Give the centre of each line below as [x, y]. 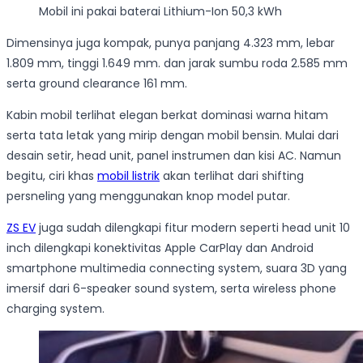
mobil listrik [128, 176]
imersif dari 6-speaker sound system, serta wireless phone [171, 289]
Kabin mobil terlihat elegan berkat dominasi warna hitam [167, 115]
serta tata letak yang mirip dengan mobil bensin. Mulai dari [173, 136]
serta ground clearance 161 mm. [97, 84]
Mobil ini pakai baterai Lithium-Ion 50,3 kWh [160, 12]
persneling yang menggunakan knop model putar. [148, 196]
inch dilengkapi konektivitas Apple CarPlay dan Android [160, 248]
